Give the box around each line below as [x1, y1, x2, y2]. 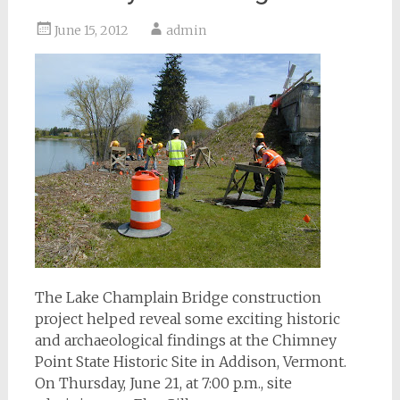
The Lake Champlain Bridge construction [34, 288, 321, 306]
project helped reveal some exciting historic [34, 310, 340, 328]
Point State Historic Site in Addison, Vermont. [34, 353, 346, 371]
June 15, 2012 [54, 22, 129, 38]
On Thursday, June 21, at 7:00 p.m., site [34, 374, 292, 392]
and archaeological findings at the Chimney [34, 331, 337, 349]
